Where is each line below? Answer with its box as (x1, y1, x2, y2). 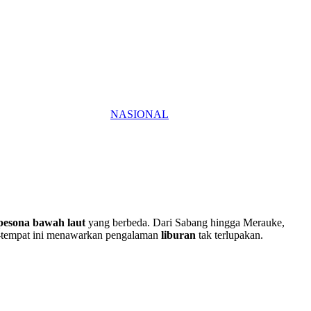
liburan (161, 229, 196, 242)
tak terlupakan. (196, 229, 263, 242)
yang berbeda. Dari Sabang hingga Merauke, (85, 217, 285, 229)
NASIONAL (110, 108, 169, 121)
